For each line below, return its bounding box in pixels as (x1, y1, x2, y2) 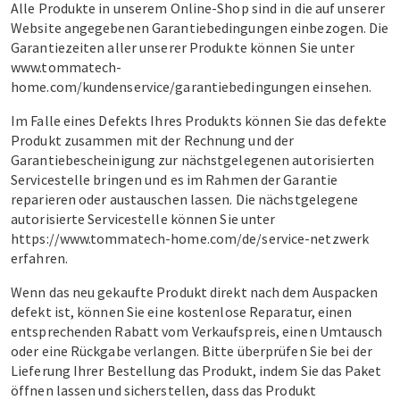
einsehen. (310, 78, 372, 96)
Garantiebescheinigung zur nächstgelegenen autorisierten (11, 151, 375, 170)
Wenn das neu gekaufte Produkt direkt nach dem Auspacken (11, 283, 379, 302)
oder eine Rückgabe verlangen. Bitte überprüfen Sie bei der (11, 342, 372, 361)
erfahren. (11, 249, 68, 268)
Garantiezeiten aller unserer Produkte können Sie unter (11, 38, 355, 57)
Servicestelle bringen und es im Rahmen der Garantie (11, 171, 338, 189)
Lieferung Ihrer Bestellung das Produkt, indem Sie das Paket (11, 362, 381, 380)
